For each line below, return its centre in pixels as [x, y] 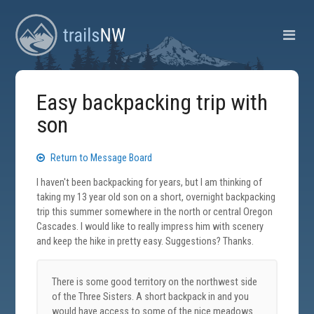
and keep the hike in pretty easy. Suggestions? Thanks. [145, 242]
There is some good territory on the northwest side [155, 282]
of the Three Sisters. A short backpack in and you [151, 296]
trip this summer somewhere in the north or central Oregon [155, 212]
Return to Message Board [101, 158]
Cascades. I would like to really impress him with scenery [150, 227]
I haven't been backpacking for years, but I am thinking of [150, 183]
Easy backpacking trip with [152, 102]
